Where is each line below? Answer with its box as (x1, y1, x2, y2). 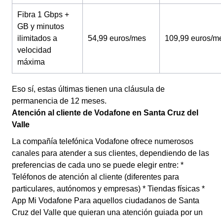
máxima (17, 58, 45, 66)
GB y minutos (17, 22, 64, 31)
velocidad (17, 46, 51, 54)
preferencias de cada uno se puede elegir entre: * (12, 161, 184, 169)
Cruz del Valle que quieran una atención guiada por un (12, 208, 203, 217)
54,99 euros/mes (88, 34, 146, 42)
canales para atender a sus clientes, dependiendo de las (12, 149, 209, 157)
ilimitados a (17, 34, 57, 42)
